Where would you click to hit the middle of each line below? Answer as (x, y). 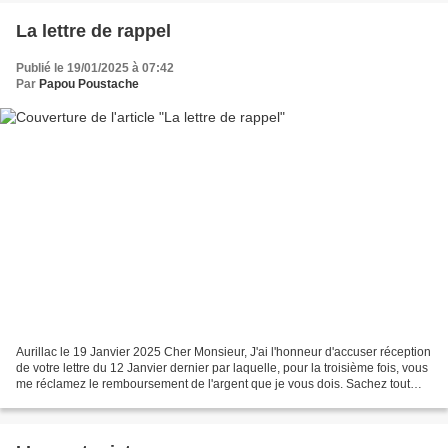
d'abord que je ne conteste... (92, 399)
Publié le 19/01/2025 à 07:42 (95, 68)
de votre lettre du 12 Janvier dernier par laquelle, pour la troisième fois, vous (222, 367)
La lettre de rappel (93, 31)
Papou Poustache (89, 84)
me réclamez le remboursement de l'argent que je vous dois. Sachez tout (213, 383)
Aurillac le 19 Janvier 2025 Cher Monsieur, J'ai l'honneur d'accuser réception (223, 351)
